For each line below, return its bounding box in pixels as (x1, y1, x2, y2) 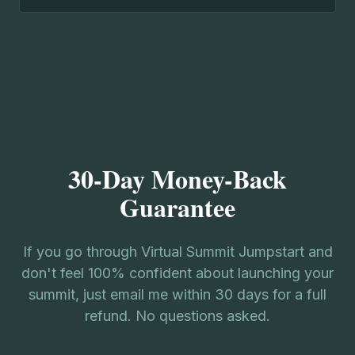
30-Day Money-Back (68, 160, 287, 197)
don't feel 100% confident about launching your (21, 265, 334, 281)
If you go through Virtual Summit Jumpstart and (22, 243, 333, 260)
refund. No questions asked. (85, 307, 270, 324)
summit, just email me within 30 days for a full (29, 286, 326, 303)
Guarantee (120, 189, 235, 226)
